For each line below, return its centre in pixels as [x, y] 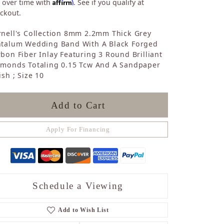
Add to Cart [78, 105]
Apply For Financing [78, 129]
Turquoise [98, 78]
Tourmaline [100, 32]
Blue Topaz [99, 66]
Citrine [93, 43]
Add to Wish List [83, 210]
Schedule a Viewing [78, 186]
